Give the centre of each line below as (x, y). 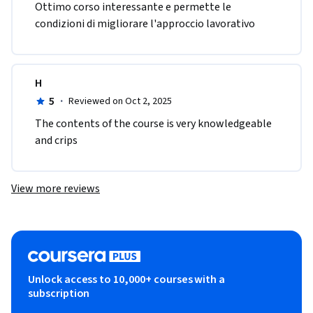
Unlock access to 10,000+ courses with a (127, 280)
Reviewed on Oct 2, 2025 (120, 102)
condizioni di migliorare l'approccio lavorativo (145, 24)
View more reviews (56, 189)
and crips (56, 141)
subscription (59, 294)
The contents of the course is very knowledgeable (153, 124)
